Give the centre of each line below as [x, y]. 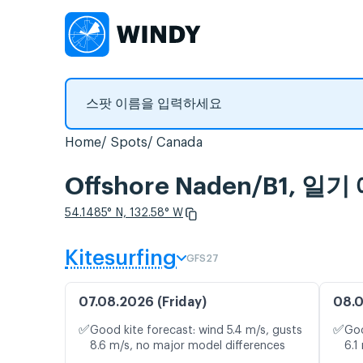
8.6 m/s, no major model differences [188, 346]
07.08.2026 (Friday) [143, 303]
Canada [179, 143]
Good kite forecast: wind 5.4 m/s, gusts [196, 331]
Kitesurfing [121, 259]
